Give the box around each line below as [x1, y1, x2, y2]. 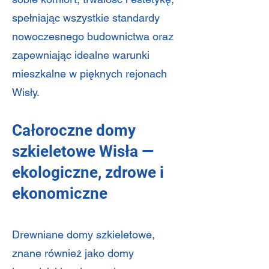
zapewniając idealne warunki [12, 49, 150, 61]
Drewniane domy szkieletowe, [12, 228, 155, 241]
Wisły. [12, 86, 40, 98]
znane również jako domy [12, 247, 134, 259]
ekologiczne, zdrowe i [12, 163, 164, 181]
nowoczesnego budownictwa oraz [12, 30, 174, 43]
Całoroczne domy [12, 121, 136, 139]
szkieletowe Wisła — [12, 142, 154, 160]
